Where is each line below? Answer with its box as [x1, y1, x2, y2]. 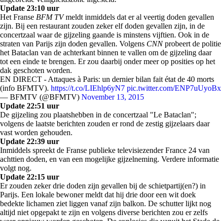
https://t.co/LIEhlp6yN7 [51, 84, 125, 92]
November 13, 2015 [81, 93, 144, 101]
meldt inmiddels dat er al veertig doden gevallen [64, 13, 214, 21]
